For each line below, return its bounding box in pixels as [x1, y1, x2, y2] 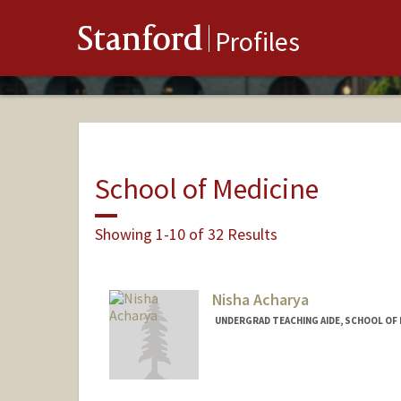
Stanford [78, 23, 203, 62]
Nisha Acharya [211, 289, 309, 311]
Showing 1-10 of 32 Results [94, 223, 277, 244]
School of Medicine [94, 170, 319, 207]
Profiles [215, 24, 300, 59]
